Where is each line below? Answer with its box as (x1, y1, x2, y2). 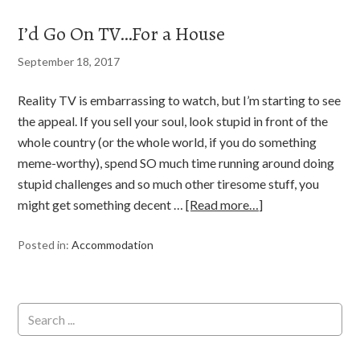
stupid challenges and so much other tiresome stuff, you (18, 176, 320, 191)
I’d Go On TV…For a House (18, 21, 226, 47)
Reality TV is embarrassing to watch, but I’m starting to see (18, 92, 342, 108)
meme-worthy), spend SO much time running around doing (18, 155, 335, 170)
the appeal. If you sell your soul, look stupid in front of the (18, 113, 329, 129)
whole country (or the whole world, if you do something (18, 134, 317, 149)
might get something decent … (18, 197, 186, 212)
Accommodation (72, 238, 154, 252)
